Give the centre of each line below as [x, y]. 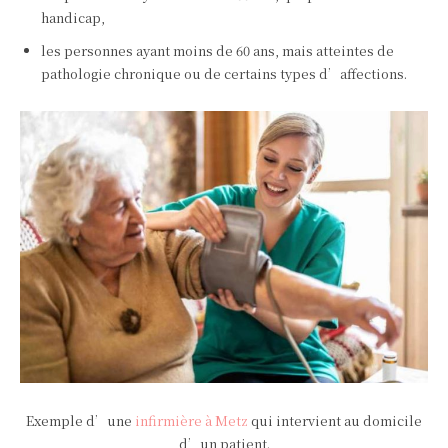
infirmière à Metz [191, 421]
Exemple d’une [80, 421]
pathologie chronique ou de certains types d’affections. [224, 74]
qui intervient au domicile [335, 421]
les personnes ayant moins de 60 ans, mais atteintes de [217, 51]
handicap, [73, 18]
